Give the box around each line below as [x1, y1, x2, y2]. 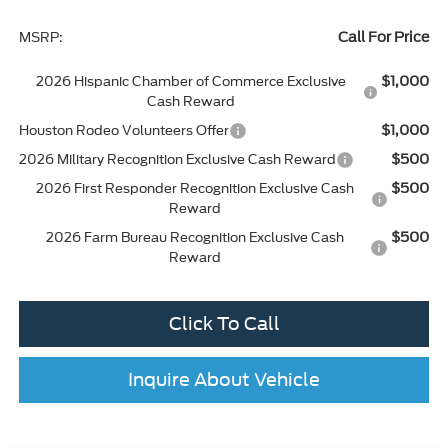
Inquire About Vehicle [128, 369, 320, 391]
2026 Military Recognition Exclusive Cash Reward [18, 152, 336, 168]
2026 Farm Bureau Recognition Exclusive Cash [45, 230, 344, 246]
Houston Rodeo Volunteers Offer [18, 123, 229, 139]
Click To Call [168, 313, 280, 335]
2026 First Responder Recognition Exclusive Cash [35, 181, 354, 197]
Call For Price [338, 29, 430, 46]
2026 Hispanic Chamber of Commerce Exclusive [35, 74, 346, 90]
